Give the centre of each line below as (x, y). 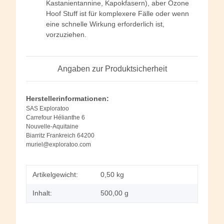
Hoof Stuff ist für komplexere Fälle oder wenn (117, 14)
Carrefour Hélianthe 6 (55, 118)
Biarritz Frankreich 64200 (60, 136)
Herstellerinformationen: (67, 99)
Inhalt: (42, 193)
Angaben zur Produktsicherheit (112, 69)
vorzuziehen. (66, 35)
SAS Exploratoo (47, 109)
